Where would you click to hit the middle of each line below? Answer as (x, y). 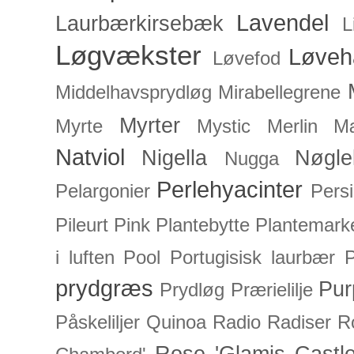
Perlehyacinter (230, 190)
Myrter (149, 126)
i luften (85, 258)
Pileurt (82, 226)
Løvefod (246, 59)
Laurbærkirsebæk (139, 24)
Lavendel (283, 23)
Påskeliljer (98, 323)
